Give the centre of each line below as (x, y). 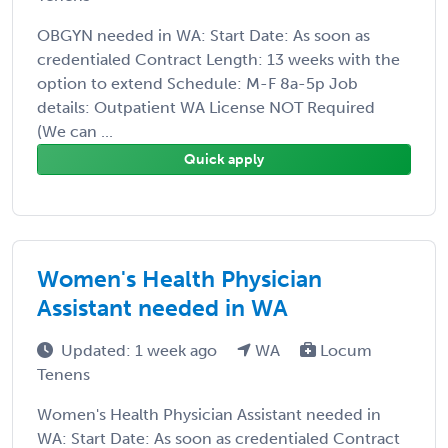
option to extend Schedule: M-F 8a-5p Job (197, 83)
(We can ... (75, 131)
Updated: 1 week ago (141, 350)
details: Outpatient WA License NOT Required (206, 107)
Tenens (63, 374)
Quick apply (224, 159)
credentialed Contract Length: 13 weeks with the (218, 59)
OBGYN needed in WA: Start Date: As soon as (203, 35)
